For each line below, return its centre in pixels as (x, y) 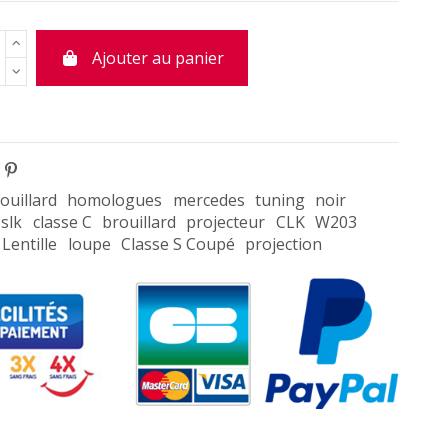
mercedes (208, 199)
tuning (280, 199)
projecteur (226, 221)
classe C (62, 221)
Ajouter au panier (158, 58)
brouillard (139, 221)
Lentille (30, 243)
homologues (115, 199)
